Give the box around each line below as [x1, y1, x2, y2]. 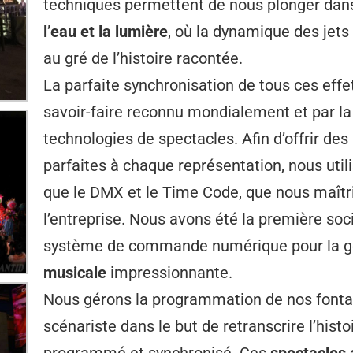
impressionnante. [106, 263, 232, 282]
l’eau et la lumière [43, 22, 168, 41]
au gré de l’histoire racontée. [43, 49, 243, 68]
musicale [43, 263, 106, 282]
